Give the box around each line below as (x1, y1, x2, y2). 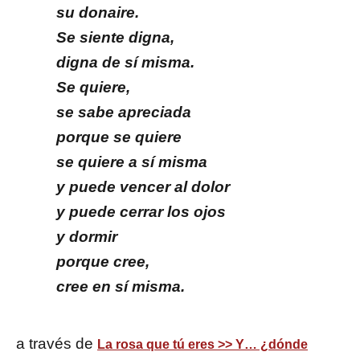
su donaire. (56, 4, 139, 22)
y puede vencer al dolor (56, 178, 230, 196)
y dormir (56, 228, 117, 246)
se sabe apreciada (56, 104, 191, 121)
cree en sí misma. (56, 278, 185, 296)
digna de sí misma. (56, 54, 194, 72)
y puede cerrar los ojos (56, 203, 226, 221)
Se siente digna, (56, 29, 174, 47)
